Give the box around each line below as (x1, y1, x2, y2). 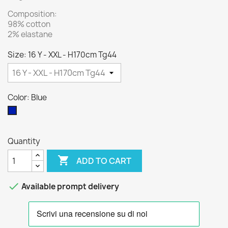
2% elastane (8, 29, 52, 40)
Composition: (8, 9, 57, 19)
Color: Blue (8, 92, 47, 103)
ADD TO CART (76, 155, 132, 166)
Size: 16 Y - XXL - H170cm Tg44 (8, 49, 117, 60)
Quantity (8, 136, 40, 147)
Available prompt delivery (20, 181, 119, 192)
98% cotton (8, 19, 50, 30)
